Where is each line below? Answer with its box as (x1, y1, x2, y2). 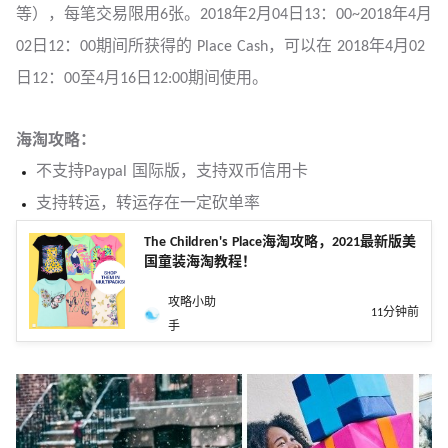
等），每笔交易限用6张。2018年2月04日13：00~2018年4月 (16, 7, 432, 24)
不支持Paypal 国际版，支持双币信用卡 (36, 164, 308, 181)
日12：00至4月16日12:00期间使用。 (16, 71, 268, 88)
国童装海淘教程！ (144, 255, 256, 271)
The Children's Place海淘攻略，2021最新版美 (144, 235, 416, 251)
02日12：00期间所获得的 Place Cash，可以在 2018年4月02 (16, 39, 425, 56)
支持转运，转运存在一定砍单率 (36, 196, 260, 213)
